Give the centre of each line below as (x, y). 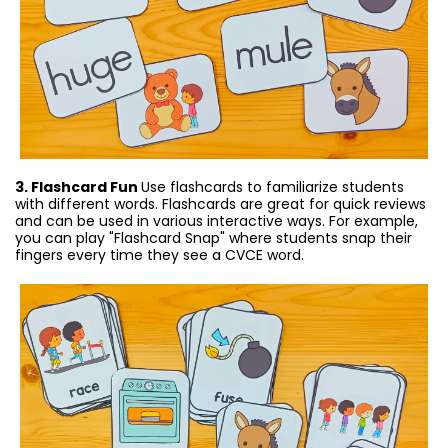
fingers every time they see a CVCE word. (159, 255)
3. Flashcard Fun (78, 187)
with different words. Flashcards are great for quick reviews (220, 204)
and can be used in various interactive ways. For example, (216, 221)
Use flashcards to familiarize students (272, 187)
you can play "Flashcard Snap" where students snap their (213, 238)
